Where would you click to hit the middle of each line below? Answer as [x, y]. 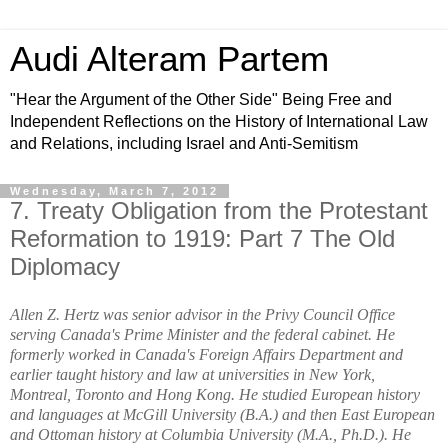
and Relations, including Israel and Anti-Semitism [184, 143]
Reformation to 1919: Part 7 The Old [202, 238]
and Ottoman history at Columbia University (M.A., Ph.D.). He [210, 434]
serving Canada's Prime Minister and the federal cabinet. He [202, 334]
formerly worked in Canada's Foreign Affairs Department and [206, 354]
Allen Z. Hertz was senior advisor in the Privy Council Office [202, 314]
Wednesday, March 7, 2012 [114, 191]
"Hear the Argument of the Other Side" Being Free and [201, 99]
